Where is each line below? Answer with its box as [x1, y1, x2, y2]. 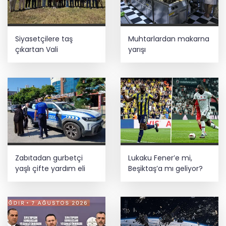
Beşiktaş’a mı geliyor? [128, 163, 203, 174]
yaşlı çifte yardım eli [15, 163, 85, 174]
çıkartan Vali [15, 44, 58, 54]
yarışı [128, 44, 146, 54]
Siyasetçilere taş [15, 33, 73, 44]
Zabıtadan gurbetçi [15, 153, 83, 163]
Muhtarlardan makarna [128, 33, 209, 44]
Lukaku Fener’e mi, [128, 153, 192, 163]
